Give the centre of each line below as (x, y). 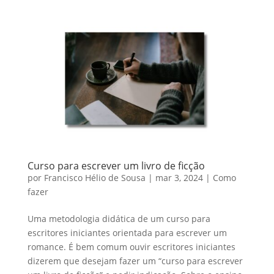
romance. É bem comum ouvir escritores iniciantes (131, 247)
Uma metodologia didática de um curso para (119, 219)
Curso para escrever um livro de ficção (116, 166)
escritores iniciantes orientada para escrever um (127, 233)
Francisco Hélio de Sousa (94, 178)
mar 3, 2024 (179, 178)
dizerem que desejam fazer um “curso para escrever (135, 261)
